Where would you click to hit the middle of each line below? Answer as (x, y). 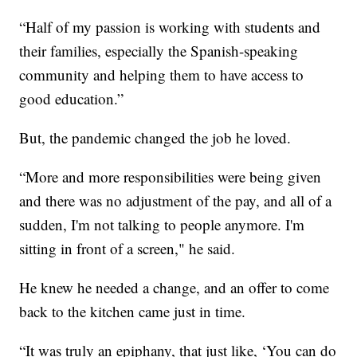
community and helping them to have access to (162, 74)
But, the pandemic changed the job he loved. (155, 137)
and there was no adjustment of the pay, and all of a (176, 200)
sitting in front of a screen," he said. (127, 248)
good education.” (72, 98)
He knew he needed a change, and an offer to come (175, 287)
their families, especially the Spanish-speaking (159, 50)
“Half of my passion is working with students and (170, 26)
